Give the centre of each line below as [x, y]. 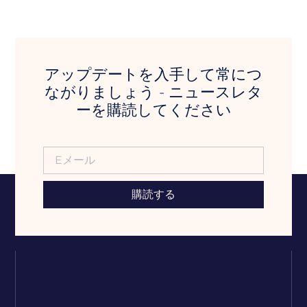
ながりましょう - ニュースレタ [153, 92]
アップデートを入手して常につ [153, 74]
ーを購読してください [153, 110]
